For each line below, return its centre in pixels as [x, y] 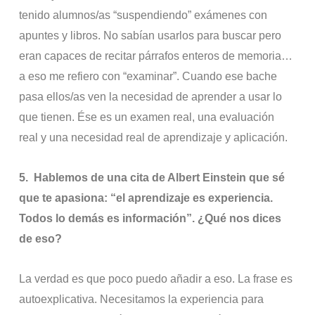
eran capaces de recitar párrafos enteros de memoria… [156, 56]
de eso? [41, 239]
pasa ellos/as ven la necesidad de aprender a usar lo [151, 97]
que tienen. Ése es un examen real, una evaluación [147, 117]
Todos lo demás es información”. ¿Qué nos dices [150, 219]
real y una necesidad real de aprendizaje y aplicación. [154, 138]
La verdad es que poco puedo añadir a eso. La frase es [156, 279]
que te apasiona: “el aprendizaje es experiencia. [146, 198]
